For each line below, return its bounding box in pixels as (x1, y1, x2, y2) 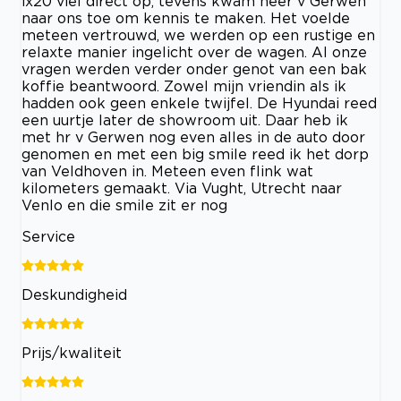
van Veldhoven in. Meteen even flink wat (21, 162, 313, 179)
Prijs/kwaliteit (21, 344, 122, 361)
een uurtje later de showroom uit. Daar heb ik (21, 111, 348, 128)
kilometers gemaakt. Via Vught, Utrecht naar (21, 179, 342, 196)
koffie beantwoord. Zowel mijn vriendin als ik (21, 77, 346, 94)
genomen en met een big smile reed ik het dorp (21, 145, 369, 162)
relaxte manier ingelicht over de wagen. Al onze (21, 43, 367, 60)
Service (21, 227, 75, 244)
